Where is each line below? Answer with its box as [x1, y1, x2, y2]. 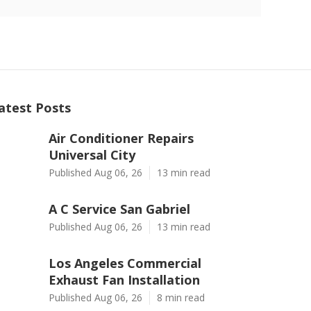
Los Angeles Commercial [49, 255, 201, 271]
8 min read [157, 291, 205, 304]
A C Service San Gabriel [49, 201, 190, 217]
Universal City [49, 146, 135, 163]
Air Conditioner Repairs [49, 130, 194, 146]
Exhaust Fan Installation [49, 271, 200, 288]
